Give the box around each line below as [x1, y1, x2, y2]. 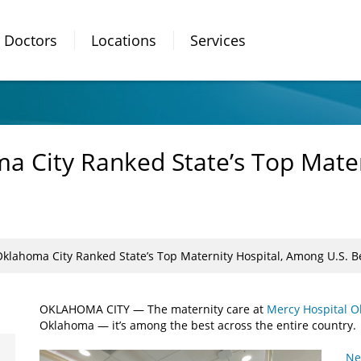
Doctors [4, 30, 57, 50]
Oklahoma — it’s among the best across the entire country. [39, 317, 356, 333]
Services [190, 30, 246, 50]
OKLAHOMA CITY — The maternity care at [39, 301, 267, 317]
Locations [91, 30, 156, 50]
